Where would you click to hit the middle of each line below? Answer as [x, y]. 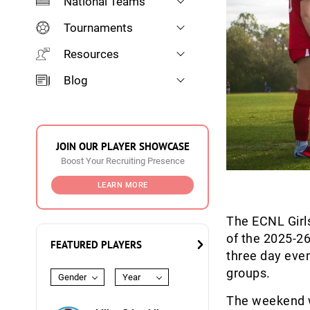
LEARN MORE [122, 185]
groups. [248, 273]
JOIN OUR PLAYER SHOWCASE [122, 146]
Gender [72, 277]
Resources [91, 54]
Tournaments [98, 28]
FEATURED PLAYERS [96, 245]
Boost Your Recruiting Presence [122, 161]
